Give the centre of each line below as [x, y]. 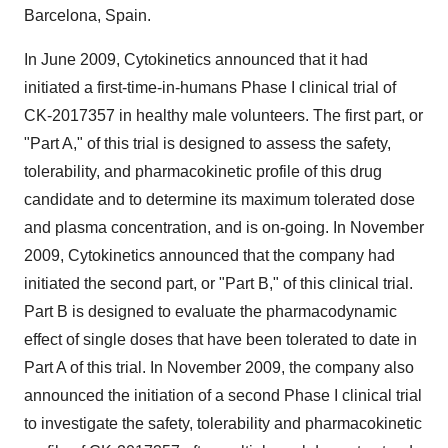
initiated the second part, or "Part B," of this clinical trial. [218, 283]
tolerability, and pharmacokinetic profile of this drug [203, 171]
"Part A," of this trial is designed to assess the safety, [207, 143]
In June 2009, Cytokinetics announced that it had [196, 59]
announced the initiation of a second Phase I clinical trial [223, 395]
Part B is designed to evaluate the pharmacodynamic [210, 311]
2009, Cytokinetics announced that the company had [209, 255]
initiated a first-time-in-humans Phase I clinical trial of [210, 87]
